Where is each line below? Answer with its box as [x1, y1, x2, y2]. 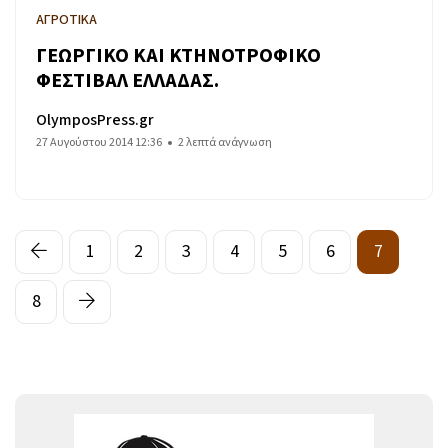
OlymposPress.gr [36, 108, 154, 131]
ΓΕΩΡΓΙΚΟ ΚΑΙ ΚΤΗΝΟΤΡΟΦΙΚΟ [36, 42, 321, 71]
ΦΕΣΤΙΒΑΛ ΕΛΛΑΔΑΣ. [36, 67, 219, 96]
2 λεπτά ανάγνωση [178, 133, 272, 151]
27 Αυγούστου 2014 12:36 [36, 133, 162, 151]
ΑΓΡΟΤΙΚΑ [36, 9, 97, 30]
